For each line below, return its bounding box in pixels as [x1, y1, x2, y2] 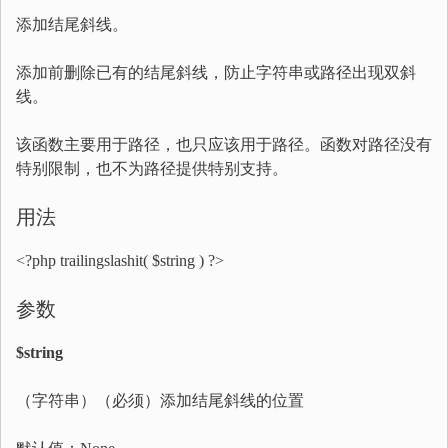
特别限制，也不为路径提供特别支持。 [16, 160, 288, 177]
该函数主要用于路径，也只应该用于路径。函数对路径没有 [16, 136, 432, 153]
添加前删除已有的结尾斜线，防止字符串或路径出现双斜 [16, 64, 416, 81]
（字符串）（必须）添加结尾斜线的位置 [16, 392, 304, 409]
